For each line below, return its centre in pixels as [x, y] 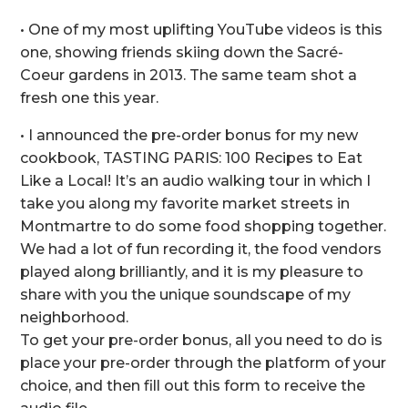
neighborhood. [75, 318]
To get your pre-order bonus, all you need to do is [202, 341]
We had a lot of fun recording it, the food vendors [201, 250]
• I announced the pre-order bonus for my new [189, 136]
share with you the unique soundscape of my [186, 295]
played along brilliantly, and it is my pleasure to [192, 272]
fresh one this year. [90, 98]
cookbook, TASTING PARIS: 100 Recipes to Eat [192, 158]
